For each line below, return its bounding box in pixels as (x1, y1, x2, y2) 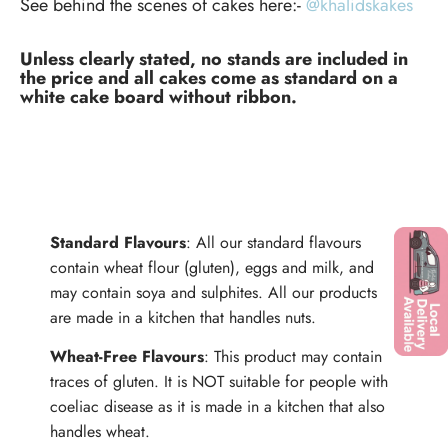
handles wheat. (50, 420, 150, 444)
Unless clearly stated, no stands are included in (20, 45, 408, 72)
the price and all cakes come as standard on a (20, 64, 398, 91)
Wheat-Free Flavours (50, 345, 204, 369)
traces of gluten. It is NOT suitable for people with (50, 370, 388, 394)
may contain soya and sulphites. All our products (50, 281, 377, 305)
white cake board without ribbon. (20, 83, 297, 110)
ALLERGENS (149, 166, 299, 195)
